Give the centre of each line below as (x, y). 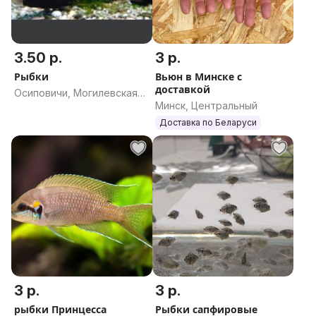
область (35, 107)
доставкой (183, 89)
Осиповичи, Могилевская (76, 93)
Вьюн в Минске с (199, 77)
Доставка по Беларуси (208, 122)
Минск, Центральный (206, 105)
